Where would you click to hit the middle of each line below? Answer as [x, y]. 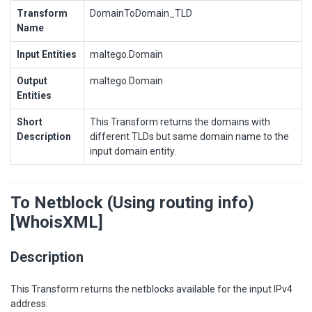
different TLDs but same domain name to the [189, 136]
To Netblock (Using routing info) [132, 202]
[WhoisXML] [57, 222]
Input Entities [47, 54]
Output [32, 80]
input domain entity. [133, 151]
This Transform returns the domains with [180, 122]
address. [29, 303]
